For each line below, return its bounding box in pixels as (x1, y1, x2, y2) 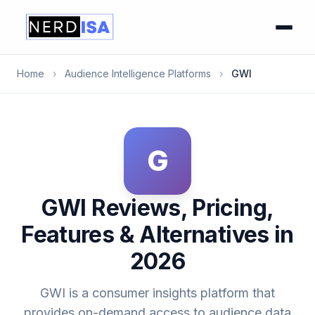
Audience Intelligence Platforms (65, 67, 211, 79)
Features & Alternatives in (21, 221, 294, 248)
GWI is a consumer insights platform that (40, 285, 275, 300)
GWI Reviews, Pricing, (41, 194, 274, 221)
